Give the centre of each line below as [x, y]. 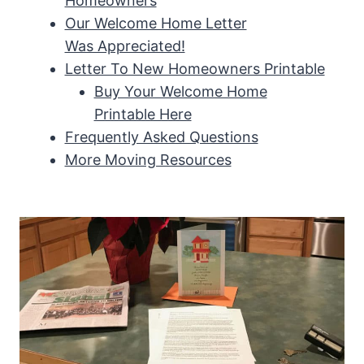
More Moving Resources [148, 160]
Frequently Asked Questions [161, 137]
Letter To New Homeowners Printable [195, 69]
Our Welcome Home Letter [156, 24]
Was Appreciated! [125, 46]
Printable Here [143, 115]
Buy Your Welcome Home [180, 92]
